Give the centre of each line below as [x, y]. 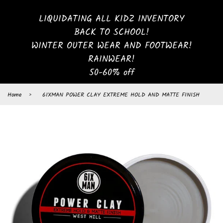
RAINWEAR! [111, 59]
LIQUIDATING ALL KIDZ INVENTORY [111, 19]
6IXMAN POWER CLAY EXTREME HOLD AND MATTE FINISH [121, 95]
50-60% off [111, 73]
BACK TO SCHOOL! [111, 32]
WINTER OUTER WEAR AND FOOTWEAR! [111, 46]
